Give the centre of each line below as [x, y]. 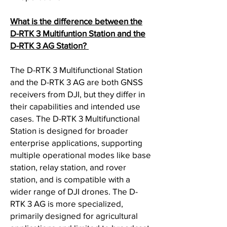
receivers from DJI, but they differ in [78, 94]
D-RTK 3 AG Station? [49, 45]
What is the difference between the [76, 21]
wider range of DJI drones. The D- [74, 191]
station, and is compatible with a [70, 179]
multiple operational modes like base [81, 155]
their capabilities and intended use [75, 106]
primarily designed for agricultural [74, 216]
